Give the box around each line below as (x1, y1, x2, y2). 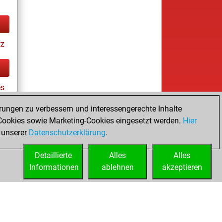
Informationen (29, 163, 79, 172)
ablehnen (101, 163, 134, 172)
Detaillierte (34, 151, 72, 160)
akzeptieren (162, 163, 202, 172)
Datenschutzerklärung (29, 128, 106, 137)
